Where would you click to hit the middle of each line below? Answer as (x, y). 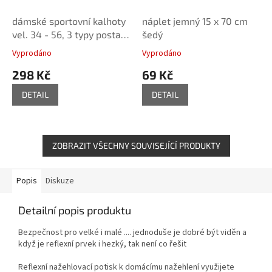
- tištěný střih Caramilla (64, 47)
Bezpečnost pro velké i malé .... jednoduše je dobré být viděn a (132, 232)
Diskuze (60, 181)
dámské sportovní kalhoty (69, 21)
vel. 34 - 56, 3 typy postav (69, 34)
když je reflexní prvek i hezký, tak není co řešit (102, 244)
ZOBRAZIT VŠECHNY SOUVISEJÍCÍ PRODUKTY (136, 145)
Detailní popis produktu (75, 210)
